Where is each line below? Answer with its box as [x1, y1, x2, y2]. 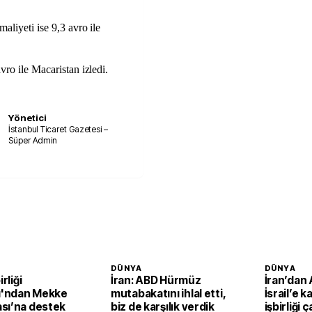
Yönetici [8, 111, 47, 123]
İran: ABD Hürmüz [111, 274, 201, 287]
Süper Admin [8, 134, 58, 146]
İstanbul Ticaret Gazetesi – [8, 123, 108, 134]
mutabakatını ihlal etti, [111, 287, 226, 300]
